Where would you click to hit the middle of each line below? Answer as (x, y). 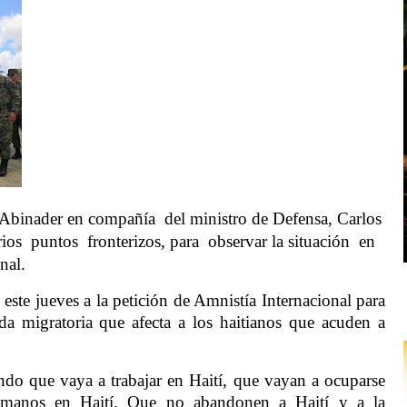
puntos (55, 242)
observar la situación (281, 242)
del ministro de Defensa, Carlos (273, 219)
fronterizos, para (143, 242)
